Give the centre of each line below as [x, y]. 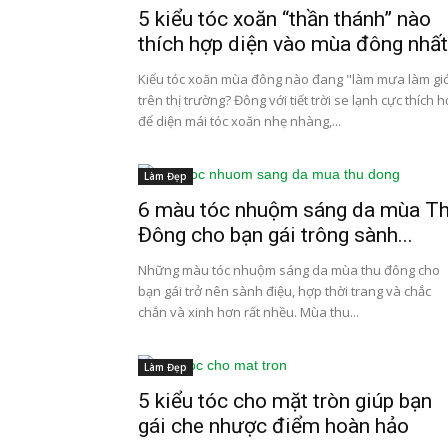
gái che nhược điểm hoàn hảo [273, 426]
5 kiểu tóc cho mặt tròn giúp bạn [285, 401]
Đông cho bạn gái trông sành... [275, 235]
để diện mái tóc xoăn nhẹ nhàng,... [239, 121]
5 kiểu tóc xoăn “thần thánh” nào [284, 19]
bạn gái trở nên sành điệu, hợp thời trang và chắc [284, 291]
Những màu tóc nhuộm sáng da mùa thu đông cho [289, 270]
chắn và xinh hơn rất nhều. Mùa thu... [248, 312]
